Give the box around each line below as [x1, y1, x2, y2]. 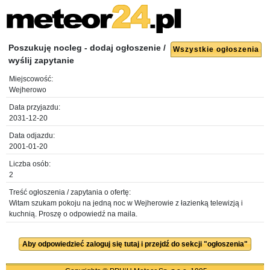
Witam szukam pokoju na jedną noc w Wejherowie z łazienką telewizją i [9, 199, 243, 207]
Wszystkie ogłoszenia [173, 45, 259, 54]
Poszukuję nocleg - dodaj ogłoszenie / [8, 43, 166, 52]
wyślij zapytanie [8, 55, 74, 65]
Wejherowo [9, 86, 46, 94]
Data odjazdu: [9, 131, 55, 140]
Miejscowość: [9, 75, 53, 83]
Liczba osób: [9, 160, 51, 168]
